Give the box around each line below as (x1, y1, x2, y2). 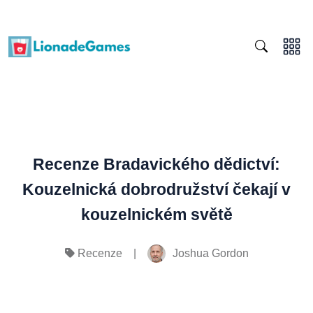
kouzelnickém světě (80, 203, 233, 221)
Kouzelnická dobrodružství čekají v (22, 177, 291, 196)
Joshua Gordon (172, 244, 249, 256)
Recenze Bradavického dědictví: (33, 152, 280, 170)
